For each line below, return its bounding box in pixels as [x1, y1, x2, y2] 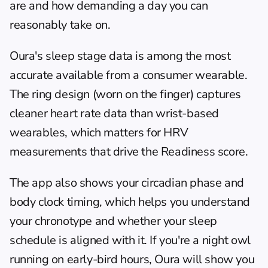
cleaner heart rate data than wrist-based [10, 105, 220, 121]
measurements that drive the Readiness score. [10, 143, 248, 160]
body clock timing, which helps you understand [10, 193, 251, 210]
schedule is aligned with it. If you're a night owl [10, 232, 251, 248]
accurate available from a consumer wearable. [10, 66, 248, 83]
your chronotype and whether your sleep [10, 212, 217, 229]
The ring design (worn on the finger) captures [10, 86, 242, 102]
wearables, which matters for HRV [10, 124, 188, 141]
